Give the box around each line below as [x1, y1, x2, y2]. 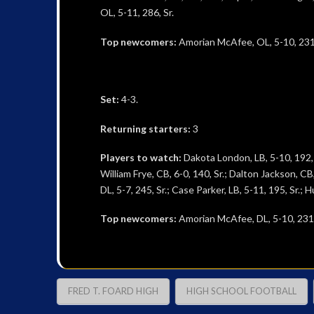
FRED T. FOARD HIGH [67, 285, 158, 296]
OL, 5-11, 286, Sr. [100, 6, 174, 19]
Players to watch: [100, 151, 184, 164]
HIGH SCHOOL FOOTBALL [186, 285, 296, 296]
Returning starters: [100, 122, 191, 135]
